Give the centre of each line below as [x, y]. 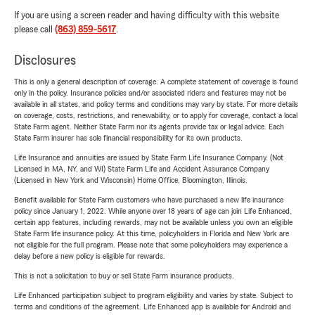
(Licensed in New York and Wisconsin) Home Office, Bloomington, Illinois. [131, 180]
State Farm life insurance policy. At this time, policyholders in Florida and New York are [152, 234]
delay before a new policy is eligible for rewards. [90, 256]
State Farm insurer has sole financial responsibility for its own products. [128, 138]
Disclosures [45, 61]
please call [34, 30]
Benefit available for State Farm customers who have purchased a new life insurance [149, 200]
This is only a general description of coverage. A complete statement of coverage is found [156, 82]
